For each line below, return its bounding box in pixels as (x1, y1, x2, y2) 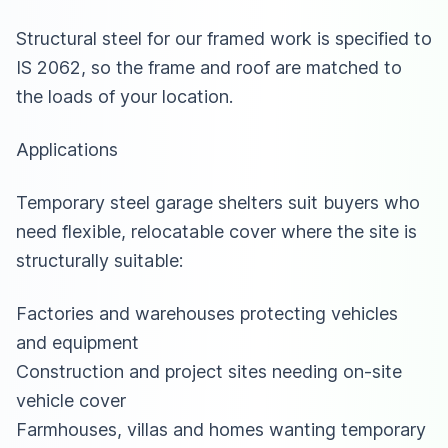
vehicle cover (16, 389, 126, 411)
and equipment (16, 331, 139, 353)
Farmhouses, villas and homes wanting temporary (16, 418, 426, 440)
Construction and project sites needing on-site (16, 360, 402, 382)
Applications (16, 138, 118, 160)
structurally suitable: (16, 249, 183, 271)
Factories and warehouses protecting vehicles (16, 302, 398, 324)
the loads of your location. (16, 85, 233, 107)
